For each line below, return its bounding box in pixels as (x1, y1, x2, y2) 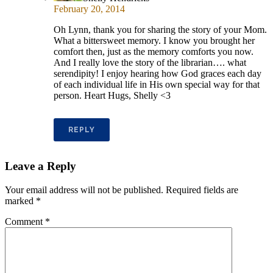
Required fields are (166, 185, 238, 196)
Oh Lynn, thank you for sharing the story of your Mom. (54, 24, 267, 35)
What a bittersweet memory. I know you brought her (54, 35, 255, 46)
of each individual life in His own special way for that (54, 79, 260, 90)
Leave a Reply (5, 160, 76, 173)
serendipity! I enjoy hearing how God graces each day (54, 68, 261, 79)
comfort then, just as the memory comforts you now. (54, 46, 253, 57)
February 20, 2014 (54, 3, 125, 14)
